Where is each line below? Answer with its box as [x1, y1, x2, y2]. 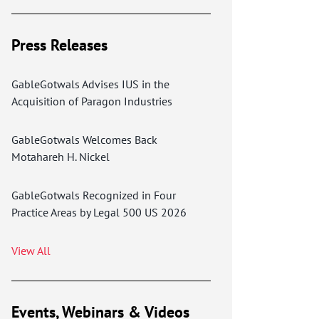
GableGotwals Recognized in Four [11, 188, 176, 202]
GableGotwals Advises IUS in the [11, 77, 169, 91]
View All [11, 244, 51, 258]
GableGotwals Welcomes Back [11, 132, 157, 147]
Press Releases [11, 35, 108, 55]
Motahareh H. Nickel [11, 150, 110, 164]
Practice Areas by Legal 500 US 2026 [11, 205, 187, 219]
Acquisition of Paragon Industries [11, 94, 172, 108]
